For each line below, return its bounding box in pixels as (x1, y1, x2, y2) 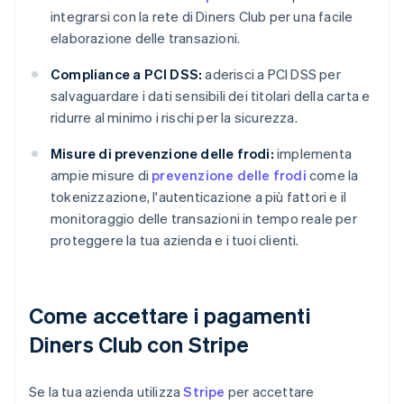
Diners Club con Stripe (29, 330, 250, 359)
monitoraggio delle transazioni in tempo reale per (50, 209, 357, 228)
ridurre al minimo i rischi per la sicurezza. (50, 108, 298, 127)
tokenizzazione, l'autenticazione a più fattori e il (50, 188, 347, 207)
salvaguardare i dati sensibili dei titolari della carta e (50, 87, 371, 106)
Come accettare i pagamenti (29, 301, 311, 330)
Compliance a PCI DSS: (50, 65, 203, 84)
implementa (273, 144, 353, 163)
